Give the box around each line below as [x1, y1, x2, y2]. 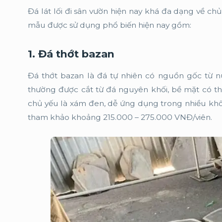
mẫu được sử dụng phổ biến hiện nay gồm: [28, 20, 191, 30]
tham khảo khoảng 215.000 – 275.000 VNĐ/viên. [28, 112, 212, 122]
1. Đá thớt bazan [28, 48, 117, 60]
